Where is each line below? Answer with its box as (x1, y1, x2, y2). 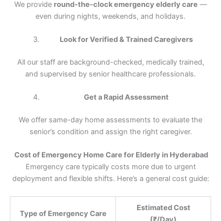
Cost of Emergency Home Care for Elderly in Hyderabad (13, 150, 208, 160)
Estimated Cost (136, 203, 190, 212)
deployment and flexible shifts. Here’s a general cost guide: (12, 174, 209, 184)
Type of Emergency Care (19, 209, 107, 218)
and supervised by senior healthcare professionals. (25, 69, 196, 78)
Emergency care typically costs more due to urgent (25, 162, 196, 172)
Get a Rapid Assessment (83, 93, 169, 102)
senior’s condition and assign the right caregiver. (29, 127, 192, 137)
